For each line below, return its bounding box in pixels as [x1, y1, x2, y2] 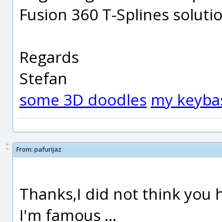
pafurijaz [34, 145, 61, 154]
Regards [19, 46, 79, 67]
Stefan [19, 67, 67, 89]
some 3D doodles [19, 89, 147, 110]
